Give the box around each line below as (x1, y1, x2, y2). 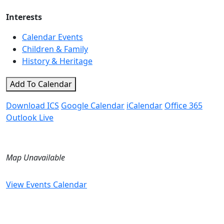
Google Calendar (61, 100, 124, 111)
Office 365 (164, 100, 202, 111)
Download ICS (6, 100, 59, 111)
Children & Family (22, 43, 88, 54)
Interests (6, 11, 42, 22)
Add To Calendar (10, 78, 72, 89)
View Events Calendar (6, 179, 87, 190)
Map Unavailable (6, 152, 65, 163)
